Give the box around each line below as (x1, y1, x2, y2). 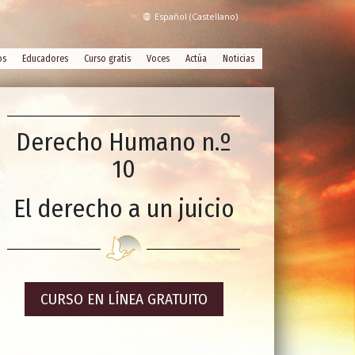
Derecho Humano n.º (16, 128, 231, 157)
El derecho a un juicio (13, 194, 235, 223)
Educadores (22, 52, 68, 64)
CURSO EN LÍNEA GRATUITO (40, 289, 208, 308)
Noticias (223, 52, 254, 64)
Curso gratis (84, 52, 131, 64)
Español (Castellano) (155, 10, 238, 22)
